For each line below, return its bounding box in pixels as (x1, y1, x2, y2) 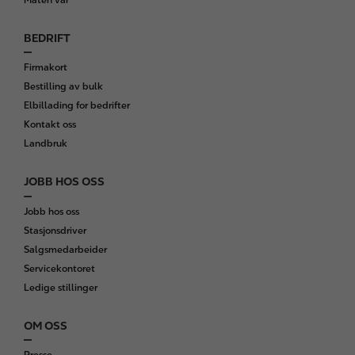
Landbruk (24, 138, 67, 150)
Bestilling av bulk (24, 81, 103, 93)
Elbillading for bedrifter (24, 100, 130, 112)
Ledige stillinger (24, 281, 97, 293)
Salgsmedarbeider (24, 243, 107, 255)
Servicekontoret (24, 262, 95, 274)
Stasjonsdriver (24, 224, 86, 236)
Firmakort (24, 62, 67, 74)
